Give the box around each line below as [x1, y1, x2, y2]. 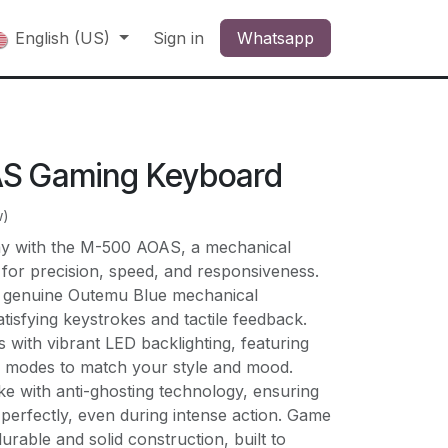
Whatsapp [237, 28, 314, 48]
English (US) [15, 28, 111, 48]
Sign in [153, 28, 204, 48]
